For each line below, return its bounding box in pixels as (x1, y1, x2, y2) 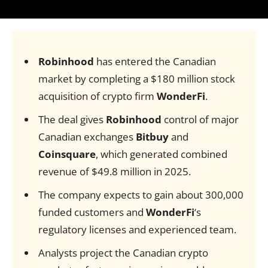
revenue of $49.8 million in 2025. (38, 165, 191, 178)
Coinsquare (38, 147, 96, 161)
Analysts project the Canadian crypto (38, 246, 208, 260)
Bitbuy (135, 130, 169, 144)
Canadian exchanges (38, 130, 136, 144)
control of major (161, 112, 239, 126)
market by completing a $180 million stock (38, 72, 235, 86)
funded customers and (38, 205, 146, 219)
